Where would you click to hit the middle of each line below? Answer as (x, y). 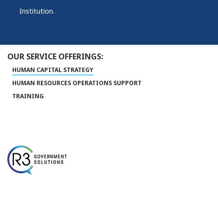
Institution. (37, 11)
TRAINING (28, 96)
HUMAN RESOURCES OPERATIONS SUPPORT (77, 83)
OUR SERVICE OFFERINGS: (55, 57)
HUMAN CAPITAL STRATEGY (53, 70)
